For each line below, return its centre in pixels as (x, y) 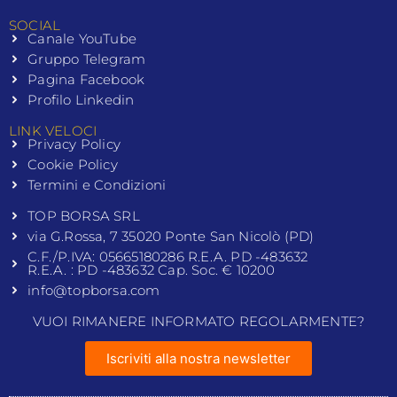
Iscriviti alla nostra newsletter (198, 358)
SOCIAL (35, 26)
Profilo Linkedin (81, 100)
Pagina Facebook (86, 80)
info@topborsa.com (94, 291)
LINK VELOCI (53, 131)
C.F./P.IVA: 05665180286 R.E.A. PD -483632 (168, 257)
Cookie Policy (73, 165)
